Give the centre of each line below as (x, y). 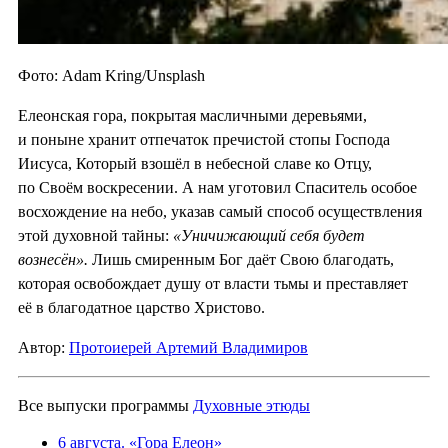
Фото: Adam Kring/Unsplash (111, 75)
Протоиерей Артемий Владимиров (188, 347)
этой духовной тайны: (95, 235)
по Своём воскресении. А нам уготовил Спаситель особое (217, 187)
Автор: (43, 347)
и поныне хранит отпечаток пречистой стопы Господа (204, 139)
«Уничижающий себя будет (269, 235)
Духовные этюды (251, 405)
